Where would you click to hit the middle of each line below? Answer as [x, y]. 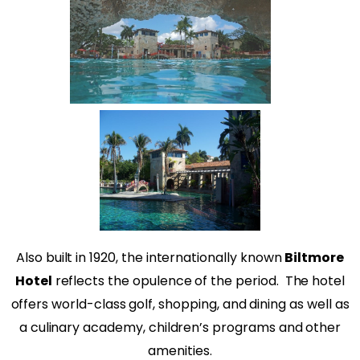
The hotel [315, 280]
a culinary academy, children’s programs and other [180, 327]
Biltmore [315, 257]
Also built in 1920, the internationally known [150, 257]
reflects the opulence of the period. [165, 280]
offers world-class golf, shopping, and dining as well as [180, 304]
